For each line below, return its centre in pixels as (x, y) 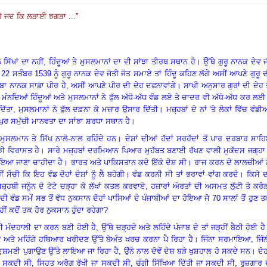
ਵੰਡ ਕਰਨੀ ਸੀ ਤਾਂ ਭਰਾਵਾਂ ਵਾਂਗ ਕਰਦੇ (186, 174)
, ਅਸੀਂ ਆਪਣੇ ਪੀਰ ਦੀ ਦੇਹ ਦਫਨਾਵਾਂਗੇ (121, 85)
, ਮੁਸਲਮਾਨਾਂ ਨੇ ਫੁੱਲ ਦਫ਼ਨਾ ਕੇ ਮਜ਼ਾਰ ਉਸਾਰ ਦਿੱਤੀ (85, 109)
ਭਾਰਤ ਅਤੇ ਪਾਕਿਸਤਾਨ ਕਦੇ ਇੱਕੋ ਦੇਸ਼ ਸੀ (129, 162)
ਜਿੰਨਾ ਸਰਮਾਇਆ (226, 239)
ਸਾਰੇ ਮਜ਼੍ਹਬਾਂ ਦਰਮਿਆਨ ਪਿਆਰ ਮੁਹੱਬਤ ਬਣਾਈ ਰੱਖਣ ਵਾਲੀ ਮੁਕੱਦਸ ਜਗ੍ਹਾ (157, 150)
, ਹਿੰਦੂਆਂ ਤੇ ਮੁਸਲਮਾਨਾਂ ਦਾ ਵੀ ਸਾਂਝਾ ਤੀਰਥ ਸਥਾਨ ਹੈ (119, 61)
